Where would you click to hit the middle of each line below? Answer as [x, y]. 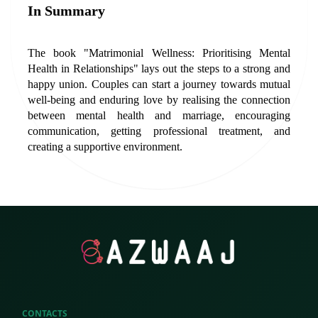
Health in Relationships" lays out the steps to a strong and [159, 68]
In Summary [66, 11]
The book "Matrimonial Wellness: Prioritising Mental [159, 53]
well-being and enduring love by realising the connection [159, 100]
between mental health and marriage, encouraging [159, 115]
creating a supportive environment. [105, 147]
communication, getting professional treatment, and [159, 131]
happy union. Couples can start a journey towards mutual [159, 84]
